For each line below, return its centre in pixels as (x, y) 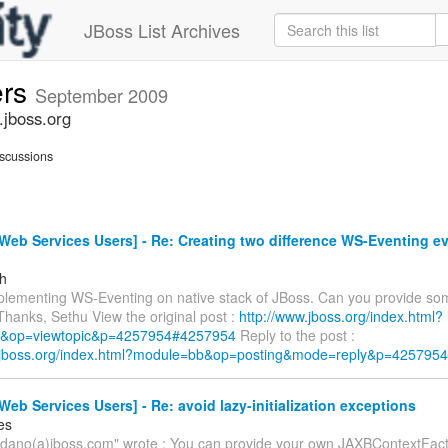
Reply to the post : (295, 334)
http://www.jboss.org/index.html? (341, 315)
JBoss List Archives (162, 30)
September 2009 (101, 95)
